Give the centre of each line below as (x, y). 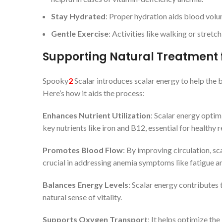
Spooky (55, 81)
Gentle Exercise (80, 33)
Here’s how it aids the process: (94, 93)
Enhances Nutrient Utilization (97, 115)
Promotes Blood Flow (83, 150)
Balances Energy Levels (85, 185)
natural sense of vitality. (82, 197)
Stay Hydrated (78, 16)
